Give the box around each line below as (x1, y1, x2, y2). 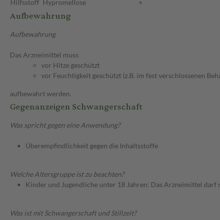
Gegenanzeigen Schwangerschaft (10, 98, 142, 116)
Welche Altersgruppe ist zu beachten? (10, 170, 124, 179)
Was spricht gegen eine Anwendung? (10, 121, 120, 130)
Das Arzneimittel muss (10, 51, 79, 59)
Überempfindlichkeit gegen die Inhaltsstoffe (26, 141, 158, 150)
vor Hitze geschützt (41, 61, 100, 70)
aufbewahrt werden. (10, 89, 71, 98)
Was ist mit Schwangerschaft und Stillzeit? (10, 209, 137, 218)
